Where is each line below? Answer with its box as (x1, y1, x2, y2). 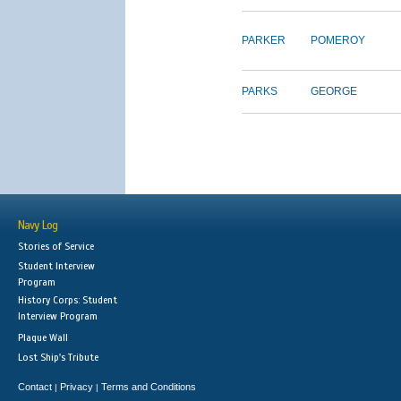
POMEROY (311, 34, 365, 47)
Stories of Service (18, 240, 94, 253)
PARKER (242, 34, 286, 47)
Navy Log (18, 218, 57, 234)
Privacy (60, 381, 93, 393)
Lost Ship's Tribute (18, 351, 98, 364)
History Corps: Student (18, 294, 117, 307)
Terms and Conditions (101, 381, 196, 393)
